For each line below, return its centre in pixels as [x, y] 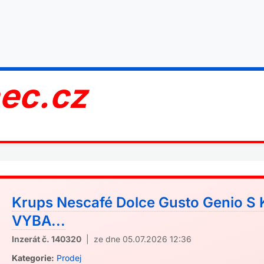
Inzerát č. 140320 [47, 239]
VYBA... [39, 221]
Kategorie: [33, 258]
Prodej [69, 258]
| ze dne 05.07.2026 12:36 [136, 239]
